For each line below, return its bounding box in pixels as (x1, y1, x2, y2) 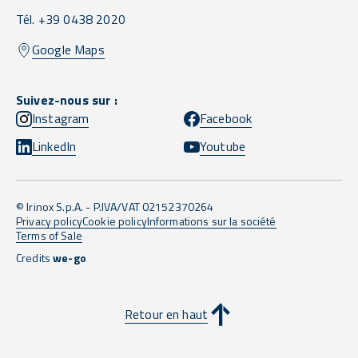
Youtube (199, 137, 246, 157)
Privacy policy (16, 213, 82, 230)
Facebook (199, 109, 253, 129)
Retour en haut (124, 304, 209, 324)
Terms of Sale (16, 227, 82, 245)
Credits (16, 249, 54, 267)
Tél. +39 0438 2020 (16, 10, 125, 30)
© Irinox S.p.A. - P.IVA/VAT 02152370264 (16, 198, 214, 216)
